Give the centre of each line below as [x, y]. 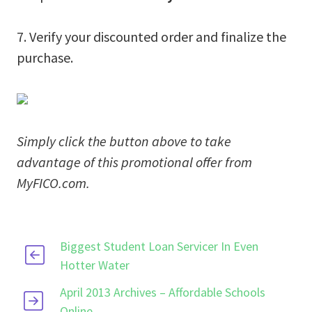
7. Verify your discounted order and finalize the [151, 36]
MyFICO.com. [53, 182]
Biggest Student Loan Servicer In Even [159, 246]
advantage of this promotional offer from [134, 162]
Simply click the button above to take [124, 141]
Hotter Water [94, 265]
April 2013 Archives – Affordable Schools [163, 292]
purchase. [45, 57]
